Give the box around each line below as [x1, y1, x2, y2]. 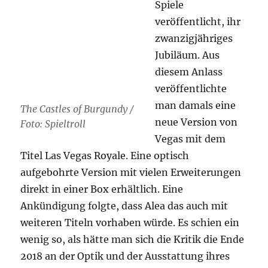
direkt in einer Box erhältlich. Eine [20, 182, 184, 195]
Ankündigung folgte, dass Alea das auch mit [20, 199, 229, 212]
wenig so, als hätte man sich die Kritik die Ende [20, 233, 245, 245]
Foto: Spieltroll [20, 118, 86, 130]
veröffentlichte [155, 82, 227, 95]
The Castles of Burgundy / [20, 103, 135, 115]
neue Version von [155, 115, 238, 128]
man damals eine [155, 99, 236, 111]
